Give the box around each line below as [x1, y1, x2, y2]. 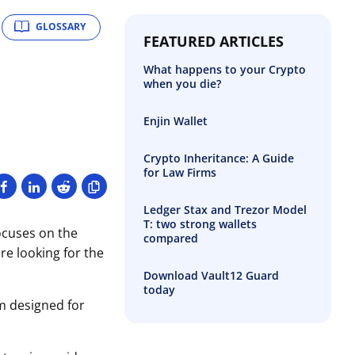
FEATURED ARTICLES [143, 31, 284, 51]
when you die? [143, 75, 221, 91]
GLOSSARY [35, 20, 86, 34]
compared [143, 230, 198, 246]
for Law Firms [143, 164, 216, 180]
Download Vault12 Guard [143, 267, 279, 283]
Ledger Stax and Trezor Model [143, 201, 307, 217]
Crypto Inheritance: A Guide [143, 150, 294, 166]
